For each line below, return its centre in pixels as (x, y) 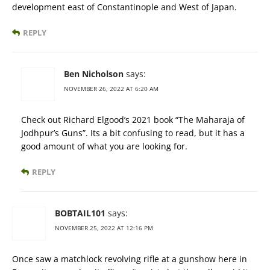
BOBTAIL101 (80, 213)
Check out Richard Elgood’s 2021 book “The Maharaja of (133, 120)
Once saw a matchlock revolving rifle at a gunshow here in (130, 259)
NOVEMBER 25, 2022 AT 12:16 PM (104, 228)
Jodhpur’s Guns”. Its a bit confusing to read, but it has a (133, 133)
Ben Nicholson (94, 74)
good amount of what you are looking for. (104, 146)
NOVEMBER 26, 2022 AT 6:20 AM (111, 89)
